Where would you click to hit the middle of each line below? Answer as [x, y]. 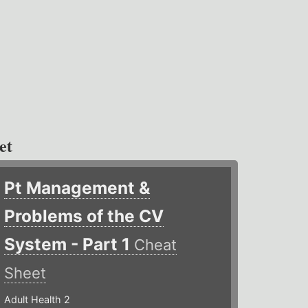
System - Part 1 [69, 244]
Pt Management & [77, 188]
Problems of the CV [84, 216]
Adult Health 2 [37, 300]
